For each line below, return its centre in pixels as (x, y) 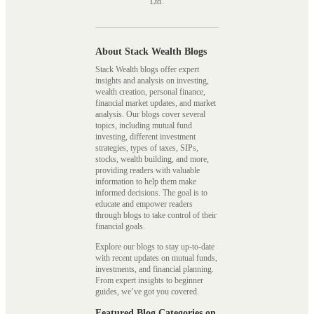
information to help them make (146, 181)
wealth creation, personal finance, (150, 91)
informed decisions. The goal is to (151, 192)
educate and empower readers (144, 204)
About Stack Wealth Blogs (151, 51)
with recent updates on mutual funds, (156, 258)
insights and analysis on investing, (152, 80)
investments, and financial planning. (155, 269)
